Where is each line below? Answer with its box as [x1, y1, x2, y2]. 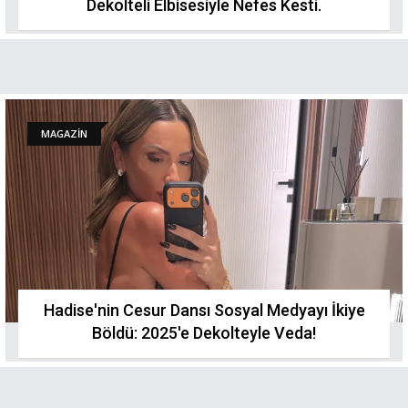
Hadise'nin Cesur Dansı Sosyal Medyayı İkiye [43, 301, 365, 320]
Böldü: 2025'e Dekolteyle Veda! [92, 323, 316, 342]
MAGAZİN [41, 127, 87, 140]
